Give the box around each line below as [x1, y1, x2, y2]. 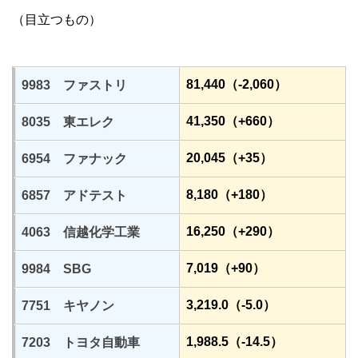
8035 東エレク [22, 115, 114, 129]
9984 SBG [22, 262, 91, 276]
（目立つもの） [12, 13, 101, 27]
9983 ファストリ [22, 78, 127, 93]
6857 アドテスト [22, 189, 127, 203]
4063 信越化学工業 [22, 225, 140, 240]
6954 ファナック [22, 152, 127, 166]
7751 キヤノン [22, 299, 114, 313]
